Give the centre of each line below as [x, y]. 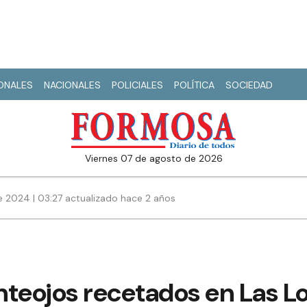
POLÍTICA [194, 85]
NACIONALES [72, 85]
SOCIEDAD [249, 85]
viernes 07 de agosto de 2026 [157, 159]
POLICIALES [137, 85]
